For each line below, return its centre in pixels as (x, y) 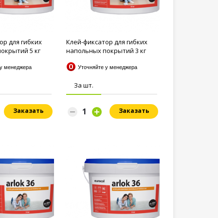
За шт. (83, 85)
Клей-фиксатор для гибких (107, 42)
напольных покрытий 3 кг (106, 51)
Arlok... (76, 59)
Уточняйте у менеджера (109, 67)
